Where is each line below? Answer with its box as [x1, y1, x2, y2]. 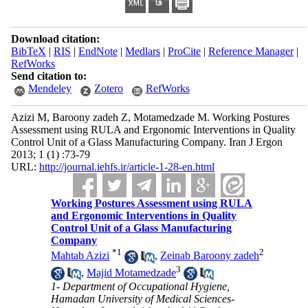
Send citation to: [10, 70, 87, 82]
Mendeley [27, 82, 71, 94]
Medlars [124, 45, 160, 57]
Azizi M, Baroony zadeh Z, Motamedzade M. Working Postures [10, 111, 289, 123]
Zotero [93, 82, 123, 94]
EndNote [78, 45, 118, 57]
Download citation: [10, 33, 100, 45]
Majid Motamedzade [87, 266, 177, 278]
